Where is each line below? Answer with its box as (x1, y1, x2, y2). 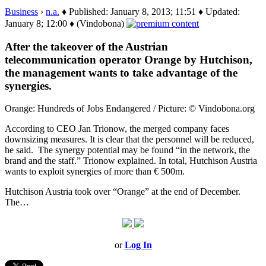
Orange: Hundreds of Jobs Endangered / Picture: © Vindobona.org (5, 103, 255, 114)
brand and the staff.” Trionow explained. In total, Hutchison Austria (5, 156, 257, 166)
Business (5, 6, 38, 17)
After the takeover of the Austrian (5, 40, 168, 53)
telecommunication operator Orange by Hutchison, (5, 53, 252, 66)
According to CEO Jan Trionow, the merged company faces (5, 123, 229, 134)
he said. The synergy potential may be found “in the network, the (5, 145, 250, 156)
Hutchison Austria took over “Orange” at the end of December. (5, 186, 240, 197)
